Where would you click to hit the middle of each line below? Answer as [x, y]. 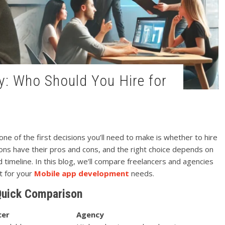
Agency [90, 214]
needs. [142, 173]
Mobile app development [82, 173]
